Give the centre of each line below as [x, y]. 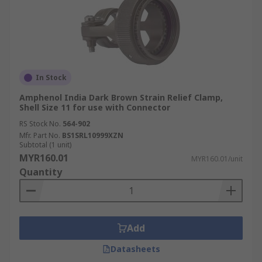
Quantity [41, 172]
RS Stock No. [40, 124]
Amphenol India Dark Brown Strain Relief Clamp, [121, 97]
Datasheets [135, 249]
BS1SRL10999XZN [93, 135]
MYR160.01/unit [217, 159]
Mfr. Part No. [40, 135]
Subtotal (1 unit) [45, 145]
